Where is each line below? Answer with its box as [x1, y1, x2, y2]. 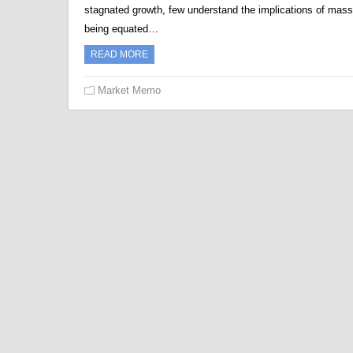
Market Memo [98, 84, 161, 96]
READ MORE [91, 49, 148, 60]
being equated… [84, 23, 158, 35]
